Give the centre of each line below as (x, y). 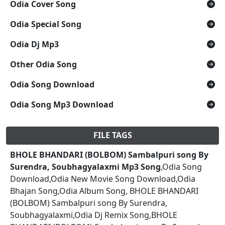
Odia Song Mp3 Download (62, 104)
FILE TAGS (113, 135)
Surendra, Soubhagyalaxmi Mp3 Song (85, 166)
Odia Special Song (46, 24)
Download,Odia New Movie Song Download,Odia (103, 179)
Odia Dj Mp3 (34, 44)
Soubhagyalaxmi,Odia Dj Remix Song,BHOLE (94, 215)
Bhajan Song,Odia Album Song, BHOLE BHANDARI (104, 191)
